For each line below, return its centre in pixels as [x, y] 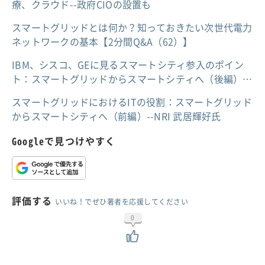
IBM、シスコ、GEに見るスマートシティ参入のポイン [128, 65]
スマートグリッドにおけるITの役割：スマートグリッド [132, 102]
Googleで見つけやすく [64, 141]
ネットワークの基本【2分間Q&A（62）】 [102, 42]
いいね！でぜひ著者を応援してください [122, 201]
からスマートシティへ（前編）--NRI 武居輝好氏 [117, 116]
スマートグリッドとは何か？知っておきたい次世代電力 [132, 28]
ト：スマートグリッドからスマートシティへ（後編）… [132, 79]
